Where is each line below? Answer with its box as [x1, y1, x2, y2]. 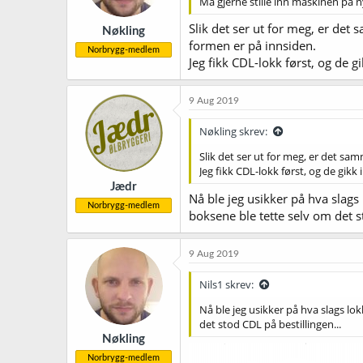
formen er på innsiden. [189, 37, 316, 53]
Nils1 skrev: [199, 276, 254, 292]
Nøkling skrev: [199, 124, 267, 139]
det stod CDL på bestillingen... [199, 316, 341, 331]
